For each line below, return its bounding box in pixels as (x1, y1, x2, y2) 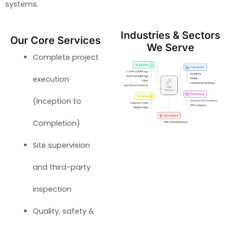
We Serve (147, 41, 195, 54)
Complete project (32, 52, 99, 62)
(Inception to (32, 96, 81, 106)
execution (32, 74, 69, 84)
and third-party (32, 162, 90, 172)
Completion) (32, 118, 80, 128)
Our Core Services (10, 34, 101, 47)
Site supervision (32, 140, 90, 150)
